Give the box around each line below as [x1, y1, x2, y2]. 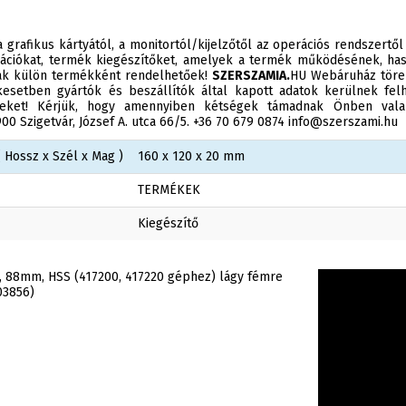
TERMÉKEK [138, 182, 200, 198]
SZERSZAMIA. [212, 68, 290, 83]
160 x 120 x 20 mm [138, 149, 245, 164]
